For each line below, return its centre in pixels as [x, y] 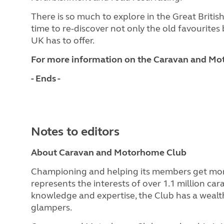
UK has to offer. [63, 40]
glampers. [51, 207]
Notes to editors [75, 131]
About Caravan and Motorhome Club [109, 152]
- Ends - [46, 78]
